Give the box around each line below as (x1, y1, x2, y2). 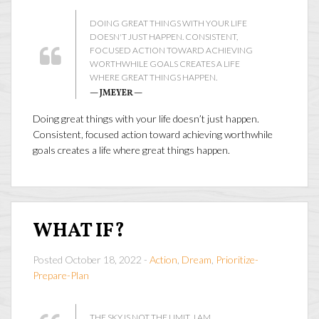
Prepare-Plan (33, 268, 89, 281)
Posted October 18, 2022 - (33, 253, 150, 266)
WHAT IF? (33, 217, 125, 245)
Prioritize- (216, 253, 258, 266)
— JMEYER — (90, 87, 142, 99)
